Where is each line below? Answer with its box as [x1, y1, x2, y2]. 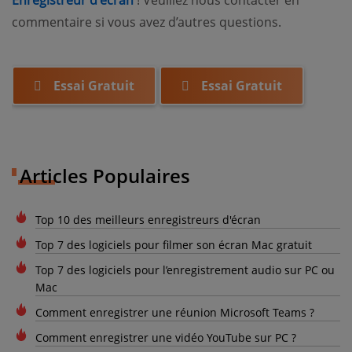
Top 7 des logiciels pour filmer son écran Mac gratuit [35, 236, 312, 252]
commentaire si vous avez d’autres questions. [12, 13, 281, 31]
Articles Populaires [20, 162, 190, 189]
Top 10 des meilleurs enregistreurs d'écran [35, 211, 261, 227]
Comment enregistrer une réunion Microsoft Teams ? [35, 304, 314, 320]
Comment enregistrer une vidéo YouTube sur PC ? [35, 329, 296, 345]
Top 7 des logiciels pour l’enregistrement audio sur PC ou [35, 262, 335, 277]
